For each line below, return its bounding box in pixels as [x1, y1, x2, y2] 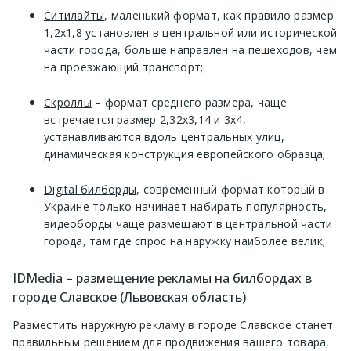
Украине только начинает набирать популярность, [44, 198, 327, 214]
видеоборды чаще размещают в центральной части [44, 215, 333, 231]
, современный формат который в [136, 181, 325, 197]
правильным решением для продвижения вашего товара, [13, 334, 330, 349]
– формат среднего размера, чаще [91, 94, 287, 110]
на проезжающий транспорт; [44, 59, 204, 74]
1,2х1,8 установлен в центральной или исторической [44, 24, 338, 40]
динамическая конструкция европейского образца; [44, 146, 326, 161]
